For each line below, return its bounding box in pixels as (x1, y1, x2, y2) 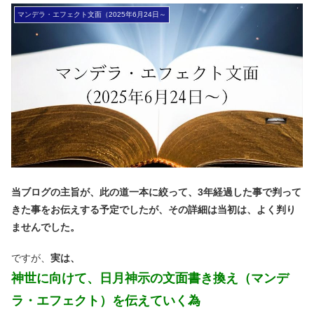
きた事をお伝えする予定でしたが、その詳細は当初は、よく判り (11, 203, 296, 215)
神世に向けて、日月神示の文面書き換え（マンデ (11, 271, 289, 286)
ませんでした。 (11, 221, 80, 233)
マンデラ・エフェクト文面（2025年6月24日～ (18, 11, 166, 19)
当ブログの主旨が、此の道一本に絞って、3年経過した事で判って (11, 186, 301, 198)
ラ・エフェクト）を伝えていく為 (11, 294, 200, 308)
